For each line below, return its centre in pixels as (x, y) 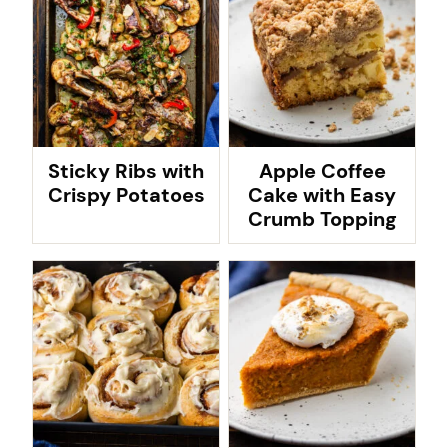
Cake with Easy (322, 195)
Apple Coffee (322, 171)
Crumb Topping (322, 219)
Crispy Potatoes (126, 195)
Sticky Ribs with (126, 171)
